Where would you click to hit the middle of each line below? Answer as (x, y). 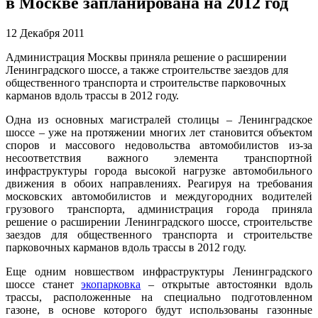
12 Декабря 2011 (45, 33)
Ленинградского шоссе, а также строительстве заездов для (147, 70)
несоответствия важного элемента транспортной (159, 158)
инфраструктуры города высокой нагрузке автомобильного (159, 170)
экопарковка (111, 284)
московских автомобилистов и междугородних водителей (159, 196)
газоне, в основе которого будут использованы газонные (159, 309)
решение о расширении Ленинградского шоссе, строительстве (159, 221)
